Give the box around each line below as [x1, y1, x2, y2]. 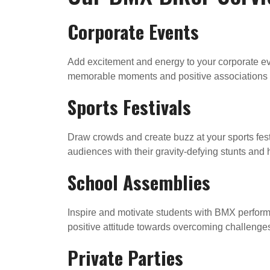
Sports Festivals [67, 92, 191, 121]
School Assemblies [67, 168, 210, 196]
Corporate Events [67, 17, 199, 45]
